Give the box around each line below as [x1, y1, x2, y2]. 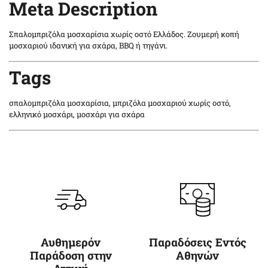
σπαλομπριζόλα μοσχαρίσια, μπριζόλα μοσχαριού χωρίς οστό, [9, 97, 231, 108]
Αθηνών [176, 248, 219, 263]
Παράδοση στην [29, 248, 112, 263]
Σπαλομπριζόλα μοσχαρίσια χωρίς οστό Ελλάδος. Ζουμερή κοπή [9, 29, 239, 40]
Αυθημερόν [41, 234, 100, 250]
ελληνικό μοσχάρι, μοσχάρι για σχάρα [9, 108, 145, 120]
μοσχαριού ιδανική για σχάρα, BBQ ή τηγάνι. [9, 40, 167, 51]
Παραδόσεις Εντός [148, 234, 246, 250]
